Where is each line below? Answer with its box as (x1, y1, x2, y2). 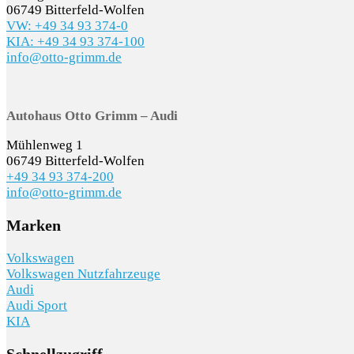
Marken (6, 217, 61, 235)
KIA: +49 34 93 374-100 (6, 34, 145, 50)
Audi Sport (6, 297, 67, 313)
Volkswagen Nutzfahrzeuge (6, 265, 160, 281)
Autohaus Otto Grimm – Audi (6, 108, 178, 124)
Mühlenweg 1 (6, 137, 83, 153)
